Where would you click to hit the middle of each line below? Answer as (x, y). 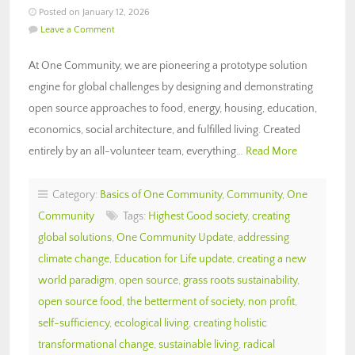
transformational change (96, 344)
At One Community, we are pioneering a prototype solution (168, 65)
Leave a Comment (78, 29)
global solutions (75, 237)
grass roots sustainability (240, 280)
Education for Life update (173, 259)
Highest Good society (198, 216)
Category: (74, 195)
